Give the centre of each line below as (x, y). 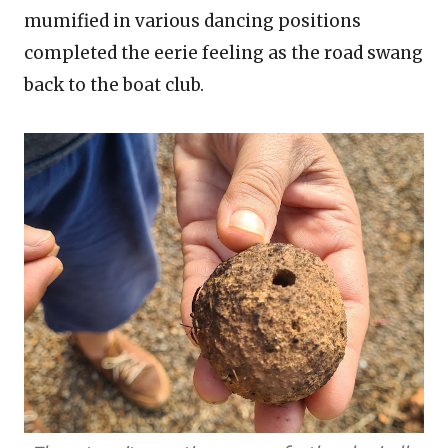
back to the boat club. (114, 85)
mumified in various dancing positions (192, 21)
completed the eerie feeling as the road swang (223, 53)
